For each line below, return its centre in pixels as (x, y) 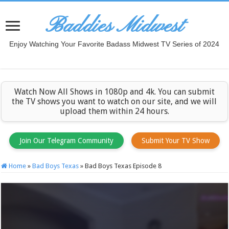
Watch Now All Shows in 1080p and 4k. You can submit (114, 92)
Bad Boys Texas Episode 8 (123, 166)
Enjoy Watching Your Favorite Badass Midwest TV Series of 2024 (114, 44)
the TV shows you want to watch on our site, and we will (114, 101)
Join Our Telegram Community (66, 141)
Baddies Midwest (114, 26)
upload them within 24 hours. (114, 111)
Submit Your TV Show (175, 141)
